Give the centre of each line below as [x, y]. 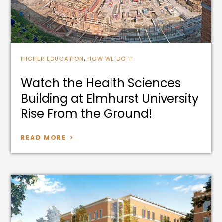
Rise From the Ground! [87, 113]
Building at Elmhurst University [110, 98]
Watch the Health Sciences [101, 83]
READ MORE [44, 137]
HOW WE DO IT [111, 59]
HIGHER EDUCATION [53, 59]
